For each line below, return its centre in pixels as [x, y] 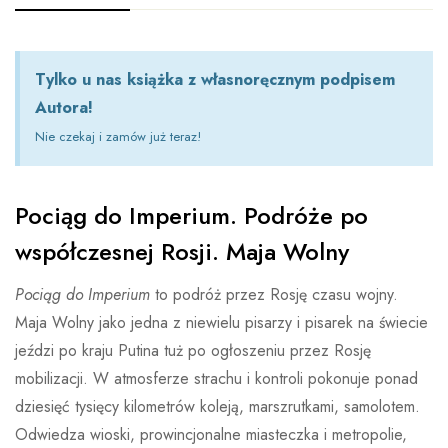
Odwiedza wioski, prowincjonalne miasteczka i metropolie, [211, 434]
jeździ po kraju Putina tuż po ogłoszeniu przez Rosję [193, 350]
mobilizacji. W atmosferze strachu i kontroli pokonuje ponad [216, 378]
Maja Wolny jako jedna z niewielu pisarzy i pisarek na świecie [221, 322]
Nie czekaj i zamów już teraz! [118, 136]
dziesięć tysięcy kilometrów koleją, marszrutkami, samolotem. [217, 406]
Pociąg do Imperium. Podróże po [191, 215]
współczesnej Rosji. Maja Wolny [182, 251]
